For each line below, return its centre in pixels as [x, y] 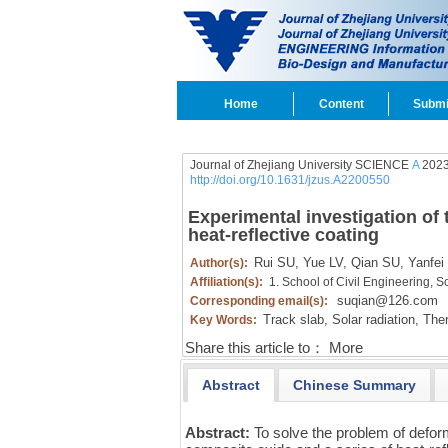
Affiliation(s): [227, 282]
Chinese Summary [354, 384]
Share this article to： [254, 348]
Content [341, 104]
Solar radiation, [373, 319]
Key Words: [224, 320]
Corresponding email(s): [260, 301]
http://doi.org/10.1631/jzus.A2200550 [289, 180]
